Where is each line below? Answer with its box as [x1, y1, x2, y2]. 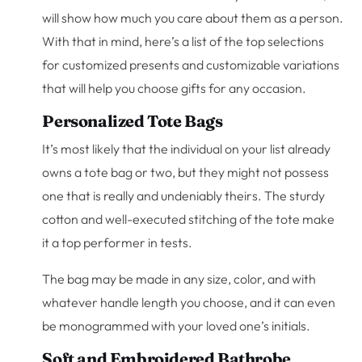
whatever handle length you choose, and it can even [42, 294, 336, 311]
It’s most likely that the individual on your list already [42, 141, 331, 158]
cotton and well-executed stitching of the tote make [42, 211, 335, 228]
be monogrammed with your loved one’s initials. [42, 318, 311, 335]
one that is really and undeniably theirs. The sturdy [42, 187, 326, 204]
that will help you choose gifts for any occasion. [42, 80, 307, 97]
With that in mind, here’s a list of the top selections [42, 33, 325, 50]
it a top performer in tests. [42, 234, 193, 251]
